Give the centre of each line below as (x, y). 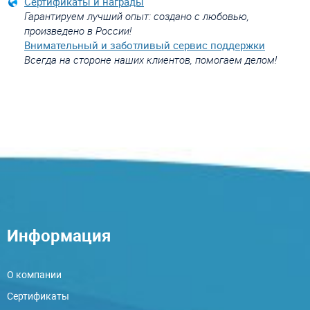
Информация (59, 235)
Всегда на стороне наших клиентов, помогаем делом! (151, 59)
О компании (34, 274)
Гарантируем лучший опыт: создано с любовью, (137, 16)
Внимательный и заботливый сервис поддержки (145, 45)
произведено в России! (78, 30)
